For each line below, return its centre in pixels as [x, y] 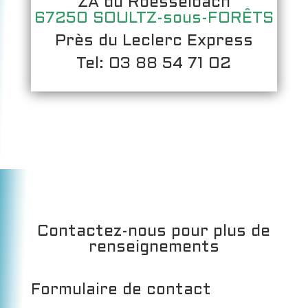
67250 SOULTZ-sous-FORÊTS [154, 19]
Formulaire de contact [121, 291]
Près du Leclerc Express [154, 42]
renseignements [154, 248]
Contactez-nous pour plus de [154, 232]
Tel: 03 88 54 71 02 [154, 64]
